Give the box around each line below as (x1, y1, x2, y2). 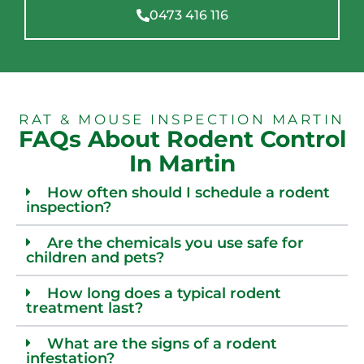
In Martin (128, 149, 236, 178)
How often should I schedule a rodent (47, 184, 330, 202)
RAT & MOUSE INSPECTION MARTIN (19, 111, 345, 128)
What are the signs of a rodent (47, 335, 277, 353)
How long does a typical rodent (47, 284, 281, 303)
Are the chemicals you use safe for (47, 234, 304, 253)
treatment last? (26, 299, 143, 318)
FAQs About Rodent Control (18, 125, 346, 154)
